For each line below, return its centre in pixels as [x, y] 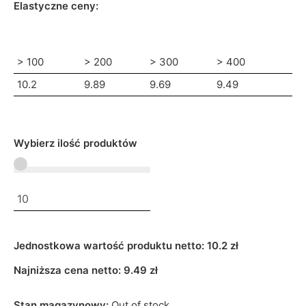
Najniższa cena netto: [69, 270]
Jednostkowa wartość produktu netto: [110, 245]
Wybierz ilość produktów [75, 143]
